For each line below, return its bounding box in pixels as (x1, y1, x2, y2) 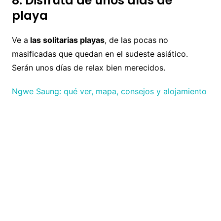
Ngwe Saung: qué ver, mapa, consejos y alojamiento (11, 86, 207, 97)
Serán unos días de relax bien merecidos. (11, 63, 165, 73)
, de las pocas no (104, 35, 168, 45)
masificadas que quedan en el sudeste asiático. (11, 49, 188, 59)
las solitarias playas (28, 35, 105, 45)
